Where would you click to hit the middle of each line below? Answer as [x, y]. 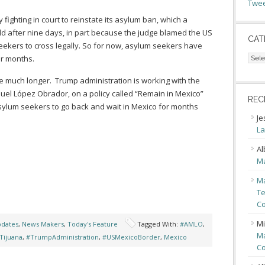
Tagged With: [159, 224]
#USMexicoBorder [131, 237]
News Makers [43, 224]
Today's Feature [93, 224]
